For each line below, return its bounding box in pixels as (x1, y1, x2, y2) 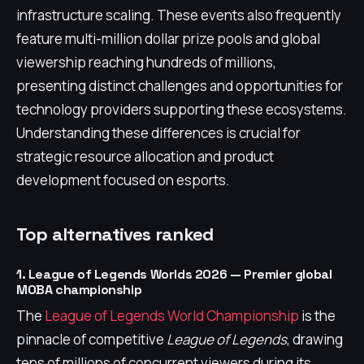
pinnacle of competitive (16, 330, 167, 349)
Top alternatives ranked (16, 223, 214, 245)
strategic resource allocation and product (16, 147, 274, 166)
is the (299, 306, 336, 325)
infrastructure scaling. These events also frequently (16, 6, 341, 24)
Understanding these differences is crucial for (16, 123, 301, 142)
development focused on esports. (16, 171, 230, 189)
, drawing (287, 330, 343, 349)
